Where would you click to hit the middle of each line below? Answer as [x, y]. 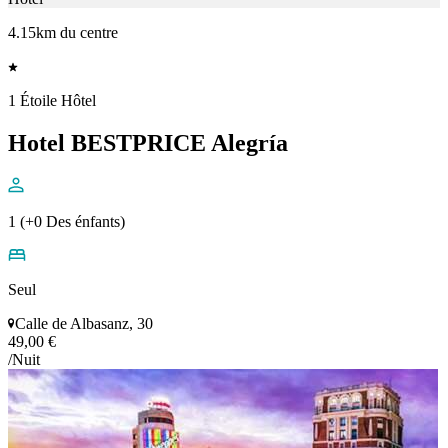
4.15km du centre [63, 33]
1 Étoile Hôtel [52, 101]
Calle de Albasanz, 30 [84, 324]
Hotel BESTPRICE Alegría [148, 143]
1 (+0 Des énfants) [66, 222]
